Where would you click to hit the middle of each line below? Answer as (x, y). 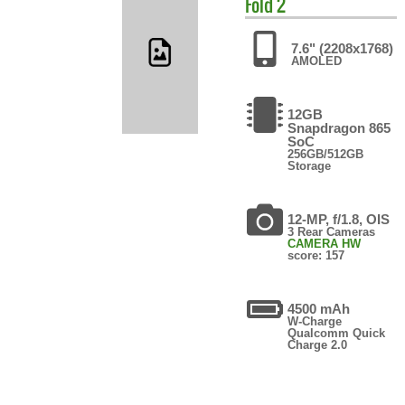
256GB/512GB (326, 154)
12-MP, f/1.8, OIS (339, 219)
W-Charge (315, 321)
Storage (310, 165)
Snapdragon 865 (339, 127)
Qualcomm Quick (337, 333)
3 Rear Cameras (332, 231)
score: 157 (316, 255)
